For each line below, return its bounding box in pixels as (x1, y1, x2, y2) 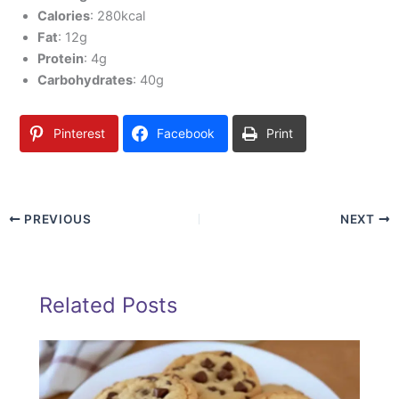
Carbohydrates (37, 71, 134, 88)
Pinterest (53, 125, 106, 141)
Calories (37, 7, 91, 24)
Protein (37, 50, 85, 67)
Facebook (157, 125, 216, 141)
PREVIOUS (20, 211, 92, 226)
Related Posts (39, 291, 178, 318)
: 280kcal (90, 7, 146, 24)
